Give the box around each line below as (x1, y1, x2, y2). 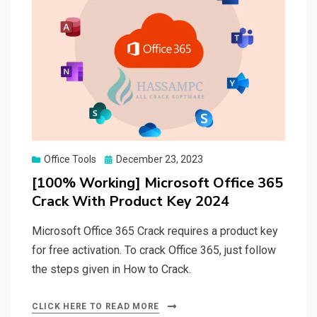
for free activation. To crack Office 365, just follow (32, 243, 276, 257)
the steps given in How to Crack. (32, 262, 191, 276)
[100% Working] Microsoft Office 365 (32, 173, 283, 192)
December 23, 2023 (116, 153, 203, 165)
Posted (104, 152, 136, 164)
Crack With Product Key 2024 (32, 191, 229, 211)
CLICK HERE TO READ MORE (32, 301, 160, 311)
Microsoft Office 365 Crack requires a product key (32, 224, 278, 238)
